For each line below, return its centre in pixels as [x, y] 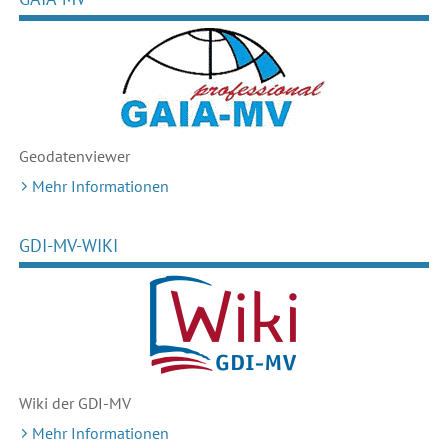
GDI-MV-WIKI [68, 246]
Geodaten [51, 156]
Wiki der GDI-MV [74, 403]
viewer [107, 156]
